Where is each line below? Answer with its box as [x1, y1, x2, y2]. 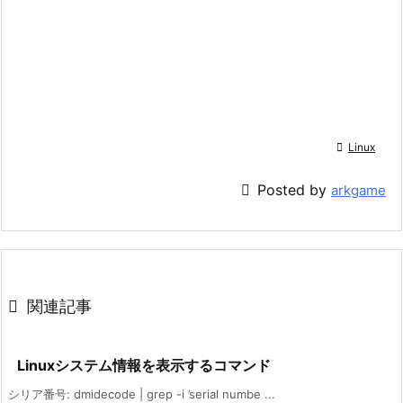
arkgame [331, 182, 386, 200]
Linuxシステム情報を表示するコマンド [17, 356, 271, 375]
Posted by [257, 181, 331, 200]
